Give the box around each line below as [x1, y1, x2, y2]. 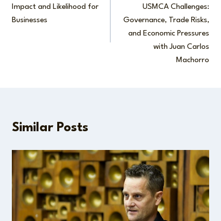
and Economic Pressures [128, 29, 209, 37]
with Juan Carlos [153, 42, 209, 51]
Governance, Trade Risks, [123, 16, 209, 24]
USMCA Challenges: [143, 2, 209, 11]
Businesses [12, 16, 47, 24]
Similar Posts [12, 121, 88, 134]
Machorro [176, 56, 209, 64]
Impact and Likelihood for [12, 2, 99, 11]
